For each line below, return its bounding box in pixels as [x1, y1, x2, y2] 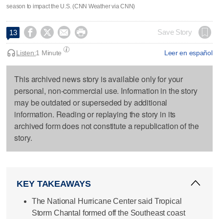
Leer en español [164, 48, 213, 57]
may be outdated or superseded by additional [14, 96, 168, 108]
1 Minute [36, 48, 62, 57]
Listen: [16, 48, 36, 57]
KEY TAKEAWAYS [17, 178, 91, 189]
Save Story [157, 28, 192, 36]
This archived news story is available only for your [14, 73, 183, 85]
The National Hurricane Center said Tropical [31, 197, 182, 205]
